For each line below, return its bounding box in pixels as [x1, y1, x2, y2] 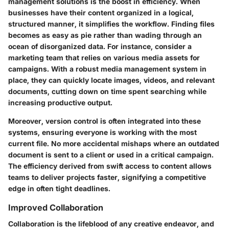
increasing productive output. [8, 98, 112, 107]
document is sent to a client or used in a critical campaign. [8, 150, 214, 159]
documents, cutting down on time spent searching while [8, 86, 207, 96]
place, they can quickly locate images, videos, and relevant [8, 75, 215, 84]
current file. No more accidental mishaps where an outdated [8, 139, 219, 148]
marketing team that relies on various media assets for [8, 53, 200, 62]
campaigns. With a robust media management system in [8, 64, 207, 73]
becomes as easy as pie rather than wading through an [8, 30, 202, 39]
